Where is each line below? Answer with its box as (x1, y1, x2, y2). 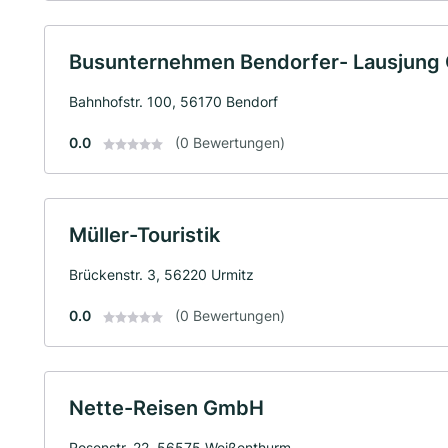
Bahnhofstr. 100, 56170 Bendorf (69, 93, 278, 110)
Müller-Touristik (69, 223, 220, 247)
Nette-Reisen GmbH (69, 396, 264, 420)
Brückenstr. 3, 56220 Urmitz (69, 266, 254, 283)
